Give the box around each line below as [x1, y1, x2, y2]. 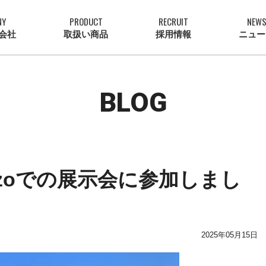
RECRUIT [159, 14, 188, 28]
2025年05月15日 [201, 230, 258, 239]
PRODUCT [69, 14, 103, 28]
